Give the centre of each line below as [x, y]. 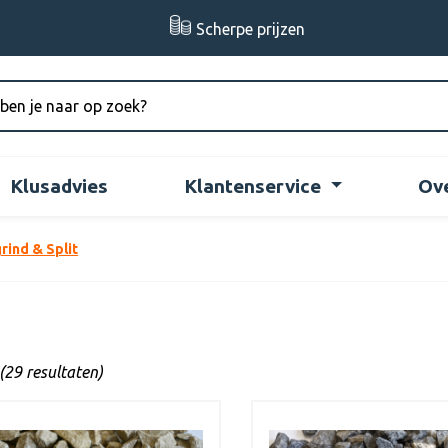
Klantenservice [253, 185]
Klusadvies [59, 185]
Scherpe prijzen [250, 29]
